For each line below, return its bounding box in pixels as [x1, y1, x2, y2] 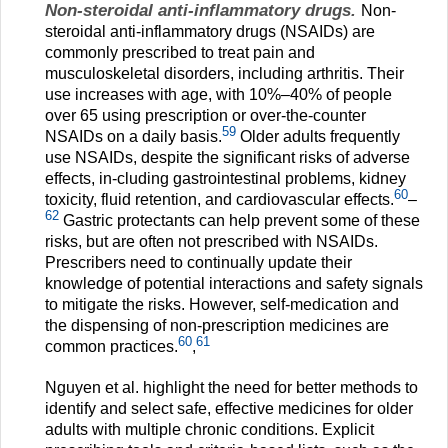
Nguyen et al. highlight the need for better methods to [45, 379, 418, 397]
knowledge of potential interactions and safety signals [45, 275, 423, 293]
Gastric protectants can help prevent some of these [59, 212, 420, 230]
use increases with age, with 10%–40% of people [45, 86, 392, 104]
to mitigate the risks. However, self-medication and [45, 296, 399, 314]
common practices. [45, 338, 178, 356]
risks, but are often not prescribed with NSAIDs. [45, 233, 378, 251]
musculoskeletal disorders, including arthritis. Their [45, 65, 404, 83]
